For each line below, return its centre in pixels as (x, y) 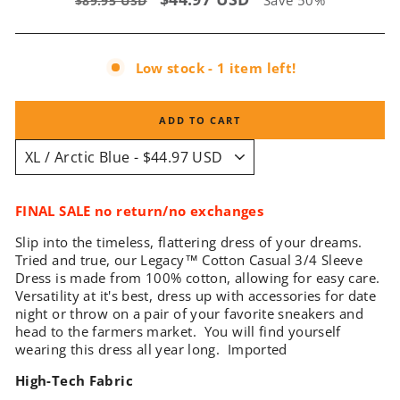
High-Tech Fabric (74, 381)
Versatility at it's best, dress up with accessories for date (196, 296)
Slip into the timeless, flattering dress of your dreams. (191, 242)
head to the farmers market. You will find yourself (178, 332)
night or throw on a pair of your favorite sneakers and (189, 314)
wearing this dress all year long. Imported (151, 350)
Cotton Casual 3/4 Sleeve (283, 260)
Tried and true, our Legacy (100, 260)
